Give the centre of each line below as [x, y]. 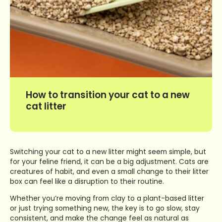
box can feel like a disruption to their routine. [87, 181]
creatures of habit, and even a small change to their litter [109, 171]
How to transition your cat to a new [108, 95]
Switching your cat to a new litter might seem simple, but [108, 151]
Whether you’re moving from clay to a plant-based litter [107, 198]
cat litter [46, 106]
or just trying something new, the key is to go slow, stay [105, 208]
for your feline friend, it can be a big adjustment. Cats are [109, 161]
